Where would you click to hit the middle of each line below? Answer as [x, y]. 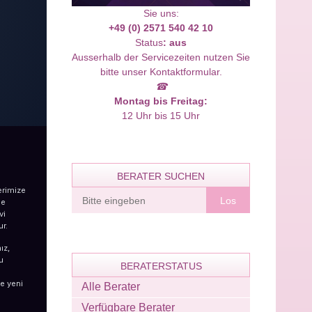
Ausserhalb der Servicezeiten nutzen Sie [161, 57]
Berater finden [102, 194]
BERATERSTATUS [161, 266]
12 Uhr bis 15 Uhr [161, 116]
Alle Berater [111, 287]
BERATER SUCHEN [161, 176]
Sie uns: [161, 13]
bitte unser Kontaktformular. [161, 72]
